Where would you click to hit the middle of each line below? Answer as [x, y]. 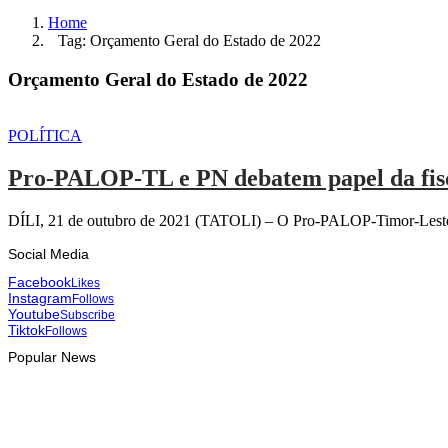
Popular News [52, 357]
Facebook [39, 281]
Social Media [48, 254]
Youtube [34, 313]
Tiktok [26, 329]
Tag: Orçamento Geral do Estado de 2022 [189, 40]
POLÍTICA [45, 136]
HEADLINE [83, 425]
